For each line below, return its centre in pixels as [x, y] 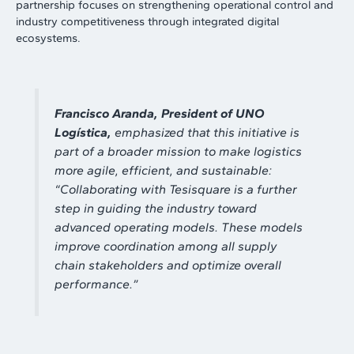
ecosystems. [48, 38]
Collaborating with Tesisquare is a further [179, 189]
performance [92, 284]
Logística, [83, 132]
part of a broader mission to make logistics [179, 151]
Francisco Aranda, [107, 113]
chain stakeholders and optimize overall [168, 265]
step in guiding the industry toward [156, 208]
